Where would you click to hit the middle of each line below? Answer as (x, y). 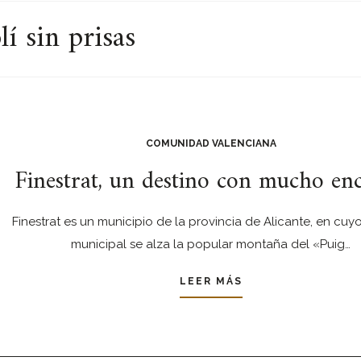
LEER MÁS (211, 281)
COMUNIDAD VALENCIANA (211, 143)
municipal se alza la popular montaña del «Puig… (211, 244)
